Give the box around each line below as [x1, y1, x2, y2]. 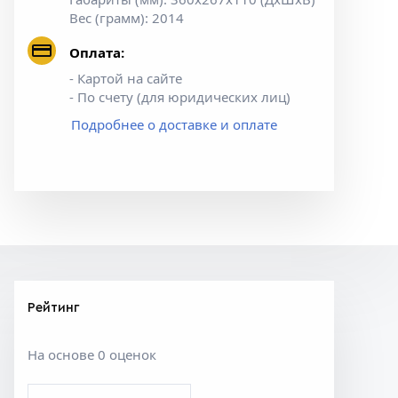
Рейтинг [28, 301, 80, 315]
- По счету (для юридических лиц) [69, 88, 291, 107]
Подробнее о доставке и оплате [71, 115, 277, 134]
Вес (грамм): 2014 [69, 9, 184, 28]
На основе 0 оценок [28, 346, 156, 364]
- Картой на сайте [69, 69, 182, 88]
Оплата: [69, 44, 124, 62]
